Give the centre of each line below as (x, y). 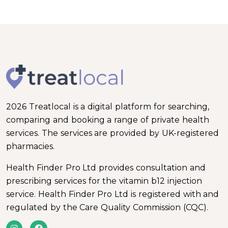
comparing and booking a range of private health (108, 120)
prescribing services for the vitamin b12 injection (104, 181)
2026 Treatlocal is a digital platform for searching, (108, 107)
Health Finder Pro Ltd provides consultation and (106, 168)
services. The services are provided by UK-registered (112, 133)
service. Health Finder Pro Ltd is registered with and (113, 194)
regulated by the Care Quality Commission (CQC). (108, 208)
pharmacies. (30, 147)
